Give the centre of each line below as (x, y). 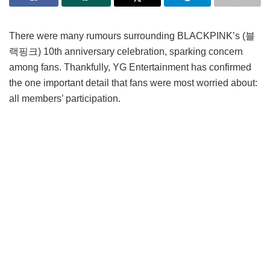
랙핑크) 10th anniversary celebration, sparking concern (126, 51)
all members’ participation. (65, 98)
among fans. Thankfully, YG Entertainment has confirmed (130, 67)
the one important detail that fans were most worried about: (133, 83)
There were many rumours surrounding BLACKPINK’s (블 (132, 36)
